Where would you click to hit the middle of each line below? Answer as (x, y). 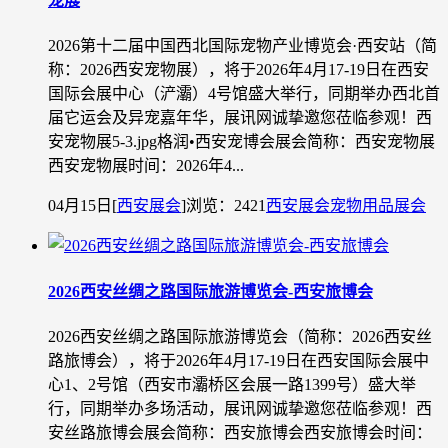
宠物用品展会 (378, 206)
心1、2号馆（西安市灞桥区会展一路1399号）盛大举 (232, 384)
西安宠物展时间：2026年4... (146, 166)
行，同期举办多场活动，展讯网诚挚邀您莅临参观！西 (240, 408)
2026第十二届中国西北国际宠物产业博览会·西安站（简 (242, 46)
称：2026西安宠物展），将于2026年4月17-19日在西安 (238, 70)
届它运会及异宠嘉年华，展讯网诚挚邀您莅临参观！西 (240, 118)
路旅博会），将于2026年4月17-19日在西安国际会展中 (238, 360)
